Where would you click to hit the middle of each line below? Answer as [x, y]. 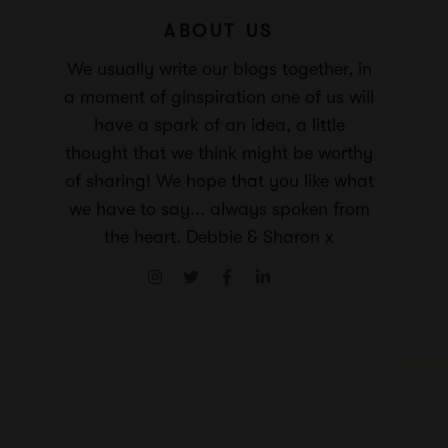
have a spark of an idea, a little [219, 125]
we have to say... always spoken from [219, 209]
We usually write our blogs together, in [219, 69]
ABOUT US [219, 31]
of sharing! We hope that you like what [219, 181]
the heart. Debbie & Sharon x [219, 237]
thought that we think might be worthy [219, 153]
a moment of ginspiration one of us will [219, 97]
